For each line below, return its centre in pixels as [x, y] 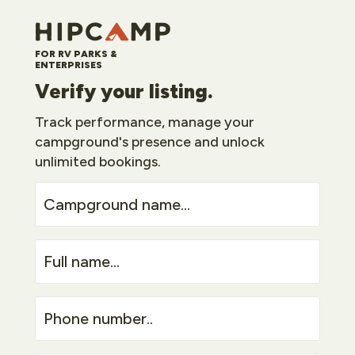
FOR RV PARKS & [76, 54]
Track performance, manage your [145, 122]
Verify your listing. [124, 91]
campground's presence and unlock [150, 141]
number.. [64, 315]
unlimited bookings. [98, 161]
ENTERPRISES [69, 65]
